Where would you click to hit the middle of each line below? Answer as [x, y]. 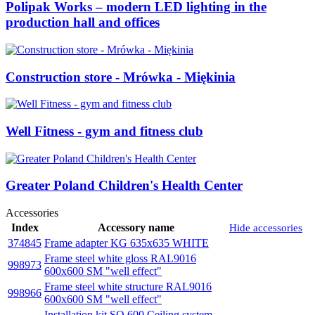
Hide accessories [266, 228]
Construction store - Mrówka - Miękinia [121, 77]
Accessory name [136, 228]
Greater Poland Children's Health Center [124, 186]
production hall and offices [83, 22]
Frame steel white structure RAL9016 [128, 287]
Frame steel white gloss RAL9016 [120, 259]
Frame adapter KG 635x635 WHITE [127, 243]
